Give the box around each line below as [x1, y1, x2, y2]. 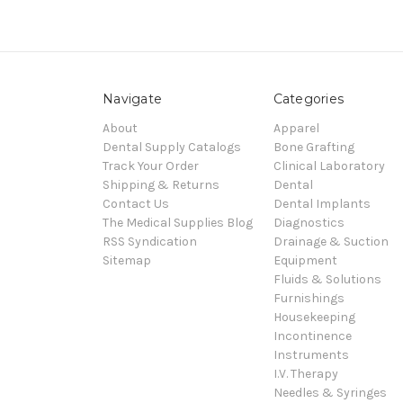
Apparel [273, 120, 319, 136]
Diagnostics [273, 214, 345, 230]
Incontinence [273, 327, 352, 344]
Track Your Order [103, 157, 199, 174]
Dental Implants [273, 195, 371, 211]
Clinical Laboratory [273, 157, 385, 174]
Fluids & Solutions [273, 271, 381, 287]
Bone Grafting [273, 139, 354, 155]
